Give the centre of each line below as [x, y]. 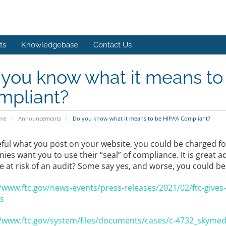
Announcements [39, 118]
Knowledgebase [50, 45]
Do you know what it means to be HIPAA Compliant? [140, 118]
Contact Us [112, 45]
